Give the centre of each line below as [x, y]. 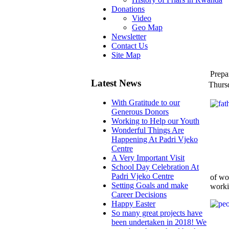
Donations [128, 9]
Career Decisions [139, 195]
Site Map [126, 55]
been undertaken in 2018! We [159, 222]
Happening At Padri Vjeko [155, 140]
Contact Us [130, 46]
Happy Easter [133, 204]
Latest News [116, 83]
